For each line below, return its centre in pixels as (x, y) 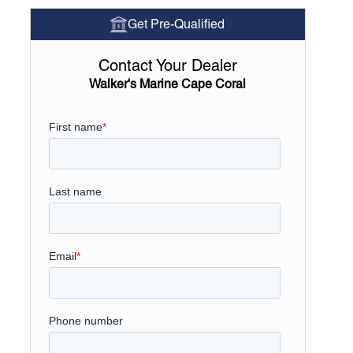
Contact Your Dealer (167, 65)
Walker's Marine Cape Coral (168, 84)
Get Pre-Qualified (176, 24)
